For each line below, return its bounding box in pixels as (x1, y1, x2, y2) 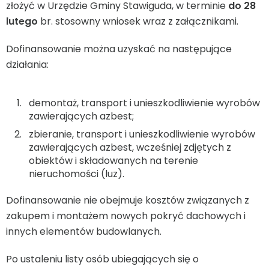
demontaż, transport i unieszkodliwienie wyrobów (29, 96, 260, 110)
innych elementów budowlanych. (6, 225, 162, 239)
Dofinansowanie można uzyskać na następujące (6, 42, 232, 56)
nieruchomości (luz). (29, 167, 124, 181)
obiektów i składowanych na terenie (29, 154, 198, 168)
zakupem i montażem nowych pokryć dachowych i (6, 209, 246, 223)
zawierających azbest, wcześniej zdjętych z (29, 141, 231, 155)
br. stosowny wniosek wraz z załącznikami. (38, 14, 243, 29)
